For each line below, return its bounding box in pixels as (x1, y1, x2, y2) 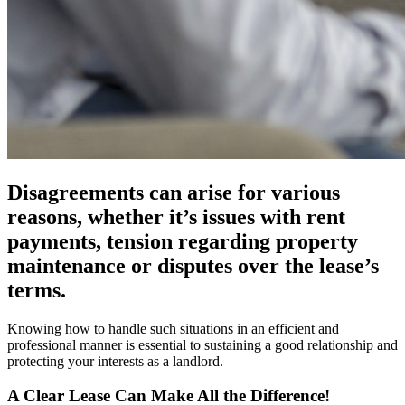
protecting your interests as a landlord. (7, 353, 223, 369)
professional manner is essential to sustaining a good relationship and (7, 336, 398, 353)
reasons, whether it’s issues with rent (7, 204, 345, 229)
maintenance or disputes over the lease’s (7, 253, 379, 278)
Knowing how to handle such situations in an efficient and (7, 320, 339, 336)
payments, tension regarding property (7, 229, 358, 253)
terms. (7, 278, 66, 302)
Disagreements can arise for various (7, 180, 340, 204)
